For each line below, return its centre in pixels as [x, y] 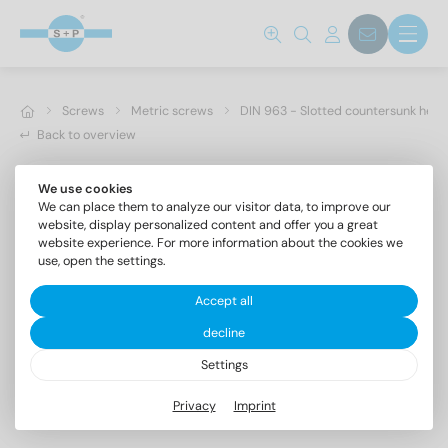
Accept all [224, 301]
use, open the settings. [101, 261]
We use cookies [85, 189]
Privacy [194, 405]
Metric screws [172, 111]
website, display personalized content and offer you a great [207, 225]
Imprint [254, 405]
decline [224, 333]
